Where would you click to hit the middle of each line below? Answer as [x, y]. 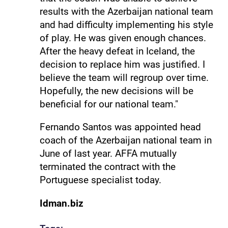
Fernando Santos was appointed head [120, 127]
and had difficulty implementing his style [126, 25]
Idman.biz [61, 203]
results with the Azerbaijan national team [126, 12]
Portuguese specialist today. [100, 180]
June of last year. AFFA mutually [108, 154]
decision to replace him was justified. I [122, 65]
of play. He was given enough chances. [123, 38]
